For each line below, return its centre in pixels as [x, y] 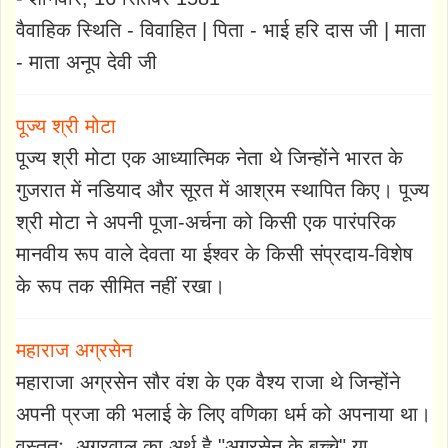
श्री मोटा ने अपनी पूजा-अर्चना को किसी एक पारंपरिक [206, 222]
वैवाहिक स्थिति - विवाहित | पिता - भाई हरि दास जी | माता [221, 30]
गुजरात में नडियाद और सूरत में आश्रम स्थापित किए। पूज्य [222, 190]
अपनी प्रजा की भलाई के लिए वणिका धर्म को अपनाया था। [223, 414]
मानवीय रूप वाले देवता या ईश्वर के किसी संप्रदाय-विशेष [214, 254]
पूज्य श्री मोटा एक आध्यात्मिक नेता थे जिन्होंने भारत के [209, 158]
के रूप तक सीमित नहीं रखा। [120, 286]
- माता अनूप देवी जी [86, 62]
